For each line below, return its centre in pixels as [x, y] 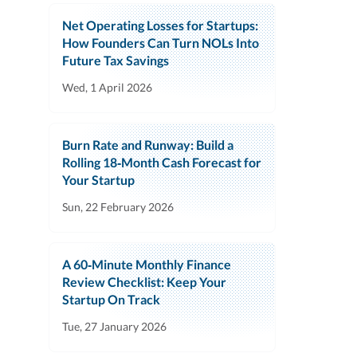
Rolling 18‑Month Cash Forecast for [162, 163]
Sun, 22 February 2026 [118, 207]
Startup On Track [111, 300]
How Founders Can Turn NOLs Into [161, 43]
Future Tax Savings [116, 61]
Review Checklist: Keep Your [144, 282]
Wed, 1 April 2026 [107, 88]
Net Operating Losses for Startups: [160, 25]
